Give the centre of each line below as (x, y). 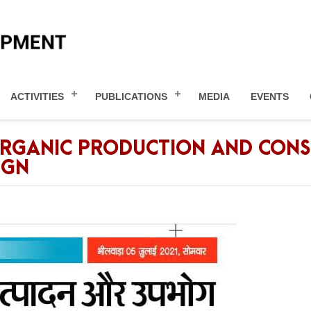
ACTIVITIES (37, 96)
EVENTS (270, 96)
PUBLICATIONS (131, 96)
